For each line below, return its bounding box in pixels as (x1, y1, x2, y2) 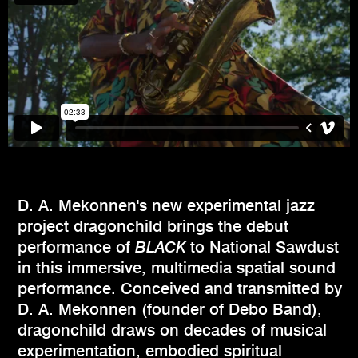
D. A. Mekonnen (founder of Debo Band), (18, 300, 322, 320)
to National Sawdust (185, 237, 339, 257)
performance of (18, 237, 135, 257)
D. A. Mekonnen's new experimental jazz (18, 196, 315, 216)
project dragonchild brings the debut (18, 217, 288, 237)
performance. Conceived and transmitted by (18, 279, 342, 299)
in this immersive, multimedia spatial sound (18, 258, 336, 278)
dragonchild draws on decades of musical (18, 320, 327, 340)
